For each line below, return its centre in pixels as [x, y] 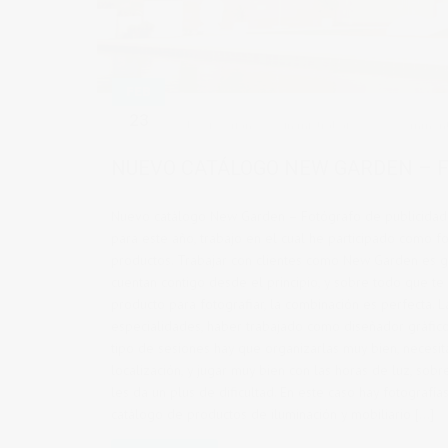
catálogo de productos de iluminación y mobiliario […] [272, 413]
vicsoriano [231, 124]
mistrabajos [329, 124]
